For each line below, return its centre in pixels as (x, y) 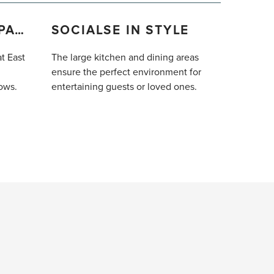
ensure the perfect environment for (126, 72)
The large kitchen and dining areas (125, 58)
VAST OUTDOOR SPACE (19, 30)
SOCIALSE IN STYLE (120, 30)
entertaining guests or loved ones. (124, 87)
